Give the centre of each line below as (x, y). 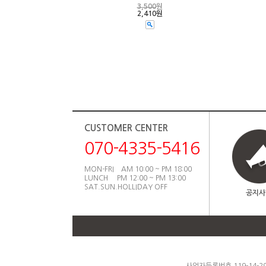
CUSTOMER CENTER (126, 128)
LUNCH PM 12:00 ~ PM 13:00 (135, 178)
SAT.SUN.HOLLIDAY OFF (126, 187)
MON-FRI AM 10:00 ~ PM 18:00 (138, 169)
